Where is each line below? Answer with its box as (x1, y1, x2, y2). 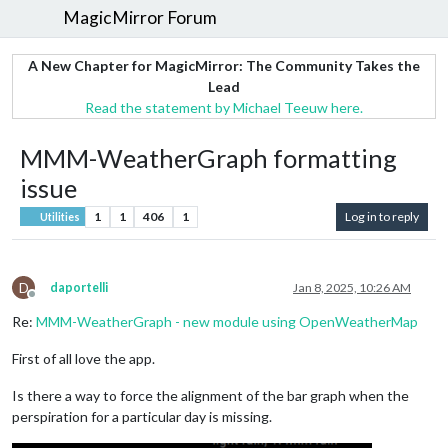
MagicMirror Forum (63, 7, 218, 29)
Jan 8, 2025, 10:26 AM (293, 279, 411, 295)
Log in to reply (345, 208, 419, 224)
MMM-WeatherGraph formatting (20, 142, 397, 173)
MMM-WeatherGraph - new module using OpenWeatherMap (36, 312, 418, 330)
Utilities (38, 210, 81, 223)
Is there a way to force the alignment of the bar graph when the (12, 386, 409, 404)
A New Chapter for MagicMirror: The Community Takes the (28, 56, 420, 74)
